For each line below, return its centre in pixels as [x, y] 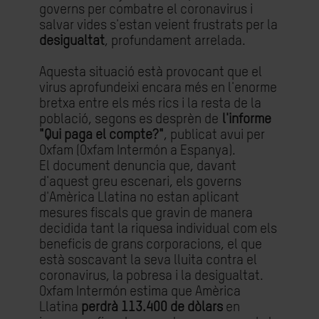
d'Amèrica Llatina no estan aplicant [139, 198]
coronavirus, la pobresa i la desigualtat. [151, 276]
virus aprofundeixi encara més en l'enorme [158, 88]
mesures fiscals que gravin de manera [146, 213]
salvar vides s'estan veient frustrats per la [158, 25]
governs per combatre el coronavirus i [146, 10]
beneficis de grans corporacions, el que [151, 245]
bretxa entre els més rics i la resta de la [150, 104]
